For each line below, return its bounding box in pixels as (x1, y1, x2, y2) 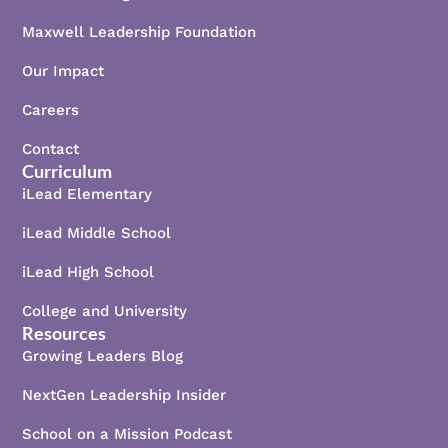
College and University (22, 301, 188, 320)
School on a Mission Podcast (22, 424, 233, 443)
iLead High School (22, 262, 155, 281)
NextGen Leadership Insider (22, 385, 227, 404)
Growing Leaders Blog (22, 346, 184, 365)
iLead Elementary (22, 184, 153, 203)
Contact (22, 139, 80, 158)
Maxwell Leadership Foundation (22, 22, 257, 41)
